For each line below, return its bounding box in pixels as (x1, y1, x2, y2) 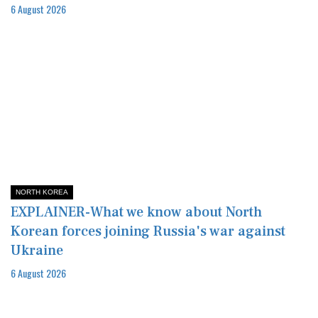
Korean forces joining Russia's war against (11, 221, 285, 241)
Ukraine (11, 241, 63, 260)
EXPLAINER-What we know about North (11, 202, 262, 221)
